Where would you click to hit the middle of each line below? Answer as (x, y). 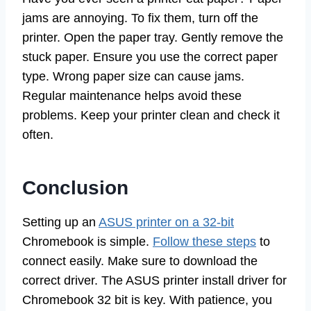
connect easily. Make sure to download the (140, 261)
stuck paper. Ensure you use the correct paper (150, 57)
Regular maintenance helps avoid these (132, 96)
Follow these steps (204, 242)
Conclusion (75, 188)
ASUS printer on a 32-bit (166, 222)
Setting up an (60, 222)
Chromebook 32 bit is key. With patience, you (147, 300)
